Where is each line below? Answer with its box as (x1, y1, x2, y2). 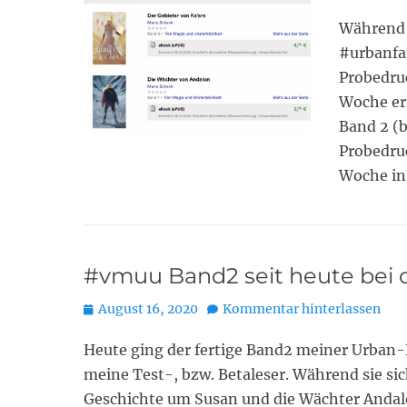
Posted (83, 300, 126, 316)
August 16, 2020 (98, 301, 198, 317)
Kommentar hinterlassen (223, 301, 381, 317)
